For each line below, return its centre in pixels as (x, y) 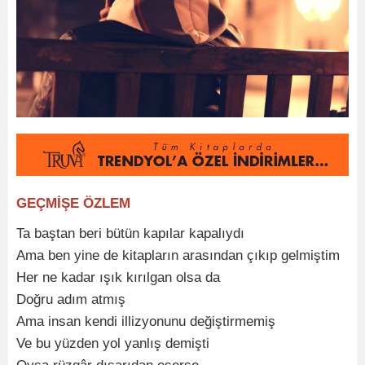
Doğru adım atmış (71, 299)
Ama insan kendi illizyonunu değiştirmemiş (146, 321)
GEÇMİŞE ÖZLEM (73, 203)
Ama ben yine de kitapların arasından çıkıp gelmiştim (178, 255)
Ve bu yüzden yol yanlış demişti (113, 343)
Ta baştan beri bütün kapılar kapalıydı (130, 233)
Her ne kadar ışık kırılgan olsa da (118, 277)
